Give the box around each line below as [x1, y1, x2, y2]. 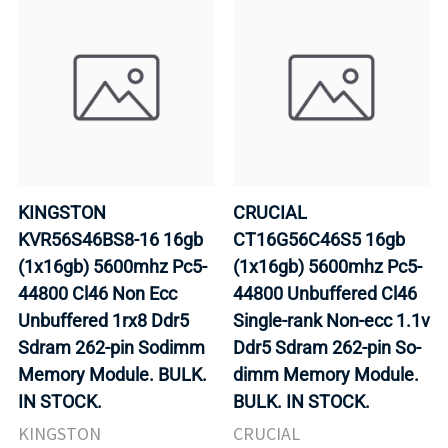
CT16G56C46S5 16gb [233, 229, 405, 251]
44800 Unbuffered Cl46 [233, 283, 417, 305]
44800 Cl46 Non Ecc [18, 283, 177, 305]
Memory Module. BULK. [18, 364, 207, 386]
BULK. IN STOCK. [233, 391, 370, 413]
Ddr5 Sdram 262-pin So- [233, 337, 421, 359]
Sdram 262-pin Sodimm [18, 337, 205, 359]
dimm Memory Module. [233, 364, 419, 386]
